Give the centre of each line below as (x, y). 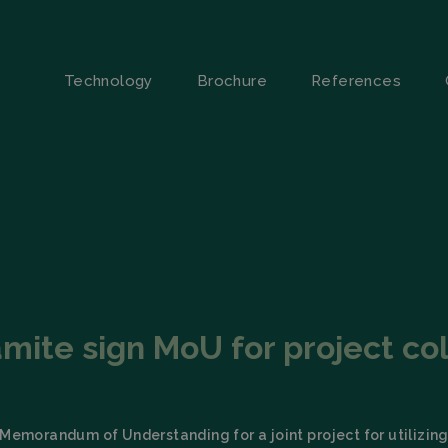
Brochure (231, 80)
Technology (108, 80)
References (355, 80)
